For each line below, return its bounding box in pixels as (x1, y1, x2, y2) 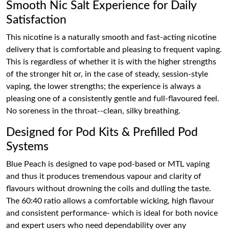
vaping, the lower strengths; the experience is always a (6, 82, 201, 90)
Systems (6, 141, 49, 153)
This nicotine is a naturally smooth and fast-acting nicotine (6, 33, 216, 41)
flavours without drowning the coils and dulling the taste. (6, 185, 211, 193)
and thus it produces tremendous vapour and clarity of (6, 172, 201, 180)
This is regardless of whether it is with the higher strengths (6, 58, 216, 66)
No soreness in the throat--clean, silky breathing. (6, 107, 180, 115)
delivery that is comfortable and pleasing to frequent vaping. (6, 45, 222, 54)
